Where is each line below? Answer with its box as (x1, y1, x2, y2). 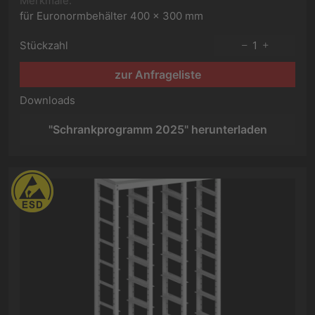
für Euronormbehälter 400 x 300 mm (20, 9, 203, 22)
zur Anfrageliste (114, 67, 201, 82)
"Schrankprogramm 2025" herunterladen (48, 122, 267, 136)
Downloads (20, 94, 75, 107)
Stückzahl (20, 39, 68, 52)
